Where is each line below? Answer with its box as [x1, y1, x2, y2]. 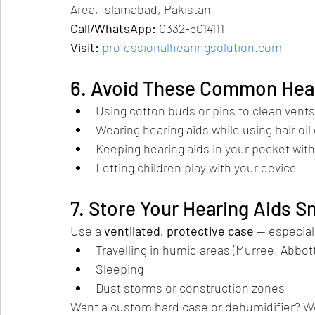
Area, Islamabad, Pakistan [70, 1, 211, 18]
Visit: [70, 39, 99, 56]
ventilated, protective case [104, 223, 254, 239]
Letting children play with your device [96, 160, 297, 176]
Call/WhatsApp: [70, 20, 156, 37]
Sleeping [96, 261, 143, 277]
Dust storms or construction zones [96, 280, 285, 296]
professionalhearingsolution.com [102, 39, 282, 56]
